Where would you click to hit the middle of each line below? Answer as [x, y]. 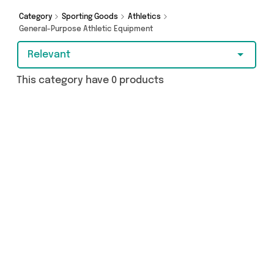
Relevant [49, 55]
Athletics [145, 17]
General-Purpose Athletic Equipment [87, 29]
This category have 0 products [90, 80]
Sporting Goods [91, 17]
